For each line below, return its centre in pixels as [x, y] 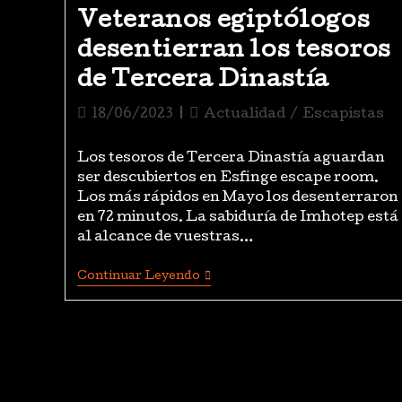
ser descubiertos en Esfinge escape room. [227, 179]
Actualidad [244, 115]
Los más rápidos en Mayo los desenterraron [237, 198]
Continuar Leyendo [138, 277]
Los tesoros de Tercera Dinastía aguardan [231, 159]
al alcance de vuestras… [165, 238]
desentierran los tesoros [234, 52]
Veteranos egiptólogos [223, 22]
